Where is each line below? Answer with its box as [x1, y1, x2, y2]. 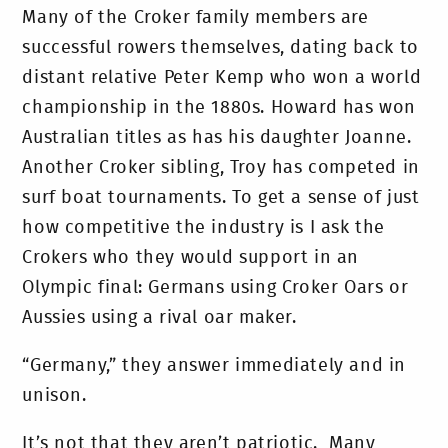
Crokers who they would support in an [22, 249, 360, 268]
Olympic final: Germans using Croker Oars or [22, 279, 409, 298]
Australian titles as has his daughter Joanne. [22, 129, 412, 148]
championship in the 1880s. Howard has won [22, 99, 417, 118]
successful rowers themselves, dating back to [22, 39, 419, 58]
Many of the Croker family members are [22, 9, 369, 28]
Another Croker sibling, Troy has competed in [22, 159, 420, 178]
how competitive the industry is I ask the [22, 219, 386, 238]
